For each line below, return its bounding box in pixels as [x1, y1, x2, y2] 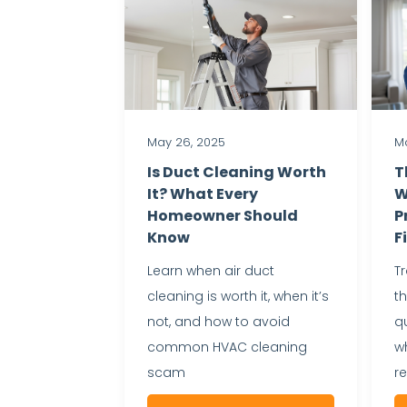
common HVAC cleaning [147, 337, 307, 356]
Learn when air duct [147, 261, 274, 280]
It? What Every [147, 183, 258, 204]
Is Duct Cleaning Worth [147, 161, 326, 183]
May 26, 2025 [147, 133, 225, 151]
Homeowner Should [147, 204, 298, 226]
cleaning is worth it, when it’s [147, 286, 329, 305]
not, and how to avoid [147, 312, 290, 331]
